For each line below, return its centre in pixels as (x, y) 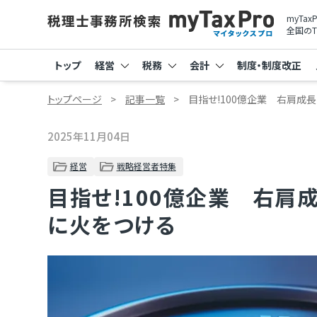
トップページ (75, 99)
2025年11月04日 (89, 136)
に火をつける (112, 224)
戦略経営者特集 (146, 166)
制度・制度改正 (269, 65)
